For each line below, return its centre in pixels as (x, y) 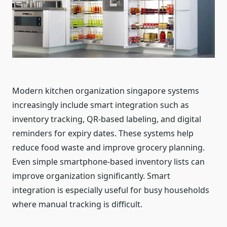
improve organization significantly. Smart (91, 176)
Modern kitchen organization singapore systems (106, 91)
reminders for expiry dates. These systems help (103, 134)
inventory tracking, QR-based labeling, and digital (107, 119)
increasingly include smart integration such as (101, 105)
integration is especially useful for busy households (111, 190)
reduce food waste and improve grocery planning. (108, 148)
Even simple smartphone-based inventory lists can (108, 162)
